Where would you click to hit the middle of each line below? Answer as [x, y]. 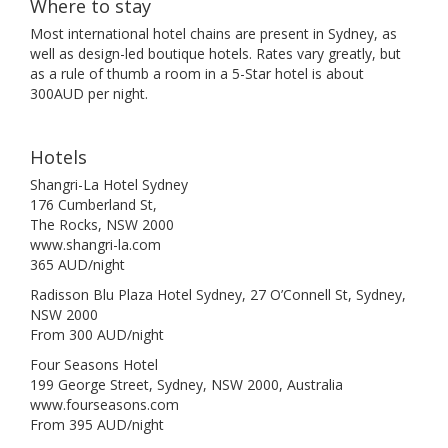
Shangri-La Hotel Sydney [109, 184]
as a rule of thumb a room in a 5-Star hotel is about [197, 73]
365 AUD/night [77, 264]
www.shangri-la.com [95, 244]
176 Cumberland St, [93, 204]
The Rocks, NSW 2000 [102, 224]
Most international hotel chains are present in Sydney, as [213, 33]
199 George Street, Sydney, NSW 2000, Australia [186, 384]
